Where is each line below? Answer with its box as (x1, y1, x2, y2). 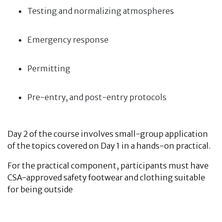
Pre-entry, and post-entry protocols (27, 92, 166, 102)
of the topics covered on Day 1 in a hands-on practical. (7, 141, 214, 151)
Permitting (27, 63, 70, 73)
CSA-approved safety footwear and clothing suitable (7, 172, 205, 182)
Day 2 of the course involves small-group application (7, 129, 208, 139)
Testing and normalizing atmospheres (27, 6, 174, 16)
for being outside (7, 184, 73, 194)
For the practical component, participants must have (7, 161, 209, 170)
